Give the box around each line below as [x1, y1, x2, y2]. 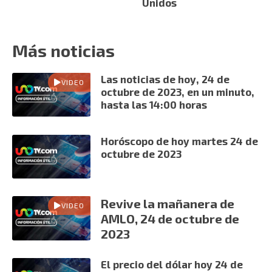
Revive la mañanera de [101, 196, 235, 211]
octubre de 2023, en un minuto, [101, 85, 255, 98]
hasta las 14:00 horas [101, 98, 208, 110]
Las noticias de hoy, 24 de [101, 72, 230, 85]
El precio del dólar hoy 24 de [101, 258, 243, 271]
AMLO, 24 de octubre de [101, 211, 240, 226]
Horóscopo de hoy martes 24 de [101, 134, 259, 147]
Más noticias [12, 39, 115, 61]
